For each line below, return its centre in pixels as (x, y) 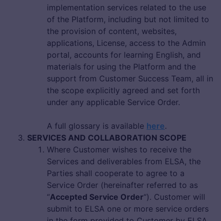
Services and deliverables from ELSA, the (124, 162)
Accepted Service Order (97, 197)
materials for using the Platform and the (121, 67)
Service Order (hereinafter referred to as (122, 185)
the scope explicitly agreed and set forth (123, 91)
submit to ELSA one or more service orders (128, 209)
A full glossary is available (97, 126)
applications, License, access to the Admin (126, 43)
